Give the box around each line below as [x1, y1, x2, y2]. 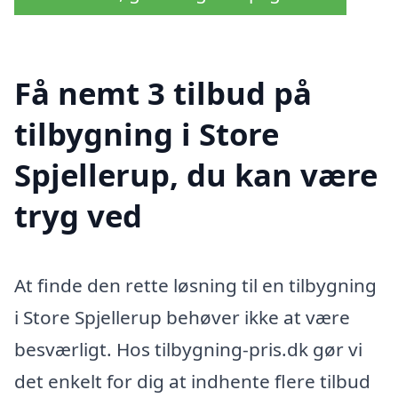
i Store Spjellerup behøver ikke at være [14, 304, 350, 330]
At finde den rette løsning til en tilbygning [14, 272, 377, 298]
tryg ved [14, 194, 142, 236]
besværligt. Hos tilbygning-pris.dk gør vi [14, 336, 362, 362]
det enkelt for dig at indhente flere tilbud [14, 368, 370, 394]
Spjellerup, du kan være [14, 153, 378, 195]
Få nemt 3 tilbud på [14, 71, 312, 114]
